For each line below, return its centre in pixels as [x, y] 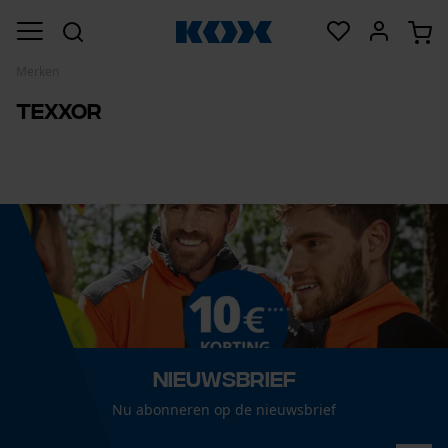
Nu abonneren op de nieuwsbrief [224, 409]
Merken [37, 71]
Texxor [59, 109]
